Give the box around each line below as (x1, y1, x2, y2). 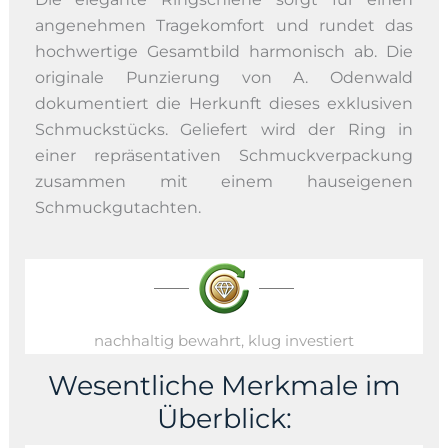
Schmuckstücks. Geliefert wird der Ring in (34, 119, 414, 139)
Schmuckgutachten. (34, 197, 201, 217)
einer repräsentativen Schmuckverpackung (34, 145, 414, 165)
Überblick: (156, 401, 292, 435)
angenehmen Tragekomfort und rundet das (34, 15, 414, 35)
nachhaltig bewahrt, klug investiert (94, 330, 354, 350)
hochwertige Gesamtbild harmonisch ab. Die (34, 41, 414, 61)
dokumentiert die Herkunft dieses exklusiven (34, 93, 414, 113)
